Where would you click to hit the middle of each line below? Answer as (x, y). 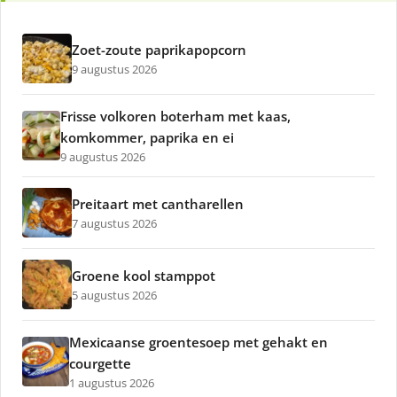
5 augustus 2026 (114, 296)
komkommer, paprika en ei (148, 138)
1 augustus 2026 (111, 383)
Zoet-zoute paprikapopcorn (159, 50)
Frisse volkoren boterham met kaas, (176, 117)
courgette (100, 364)
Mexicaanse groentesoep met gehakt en (198, 343)
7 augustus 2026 (114, 224)
